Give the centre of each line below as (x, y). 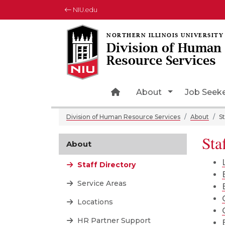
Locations (94, 202)
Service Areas (101, 183)
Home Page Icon (154, 92)
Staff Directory (105, 165)
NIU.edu (84, 10)
